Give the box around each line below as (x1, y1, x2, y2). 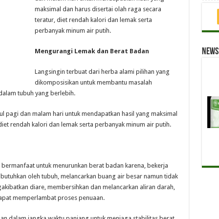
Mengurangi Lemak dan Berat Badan (34, 47, 149, 55)
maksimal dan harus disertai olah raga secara (34, 5, 161, 13)
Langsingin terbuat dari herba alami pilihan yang (34, 68, 170, 75)
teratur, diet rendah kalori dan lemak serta (34, 16, 152, 23)
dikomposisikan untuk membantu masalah (34, 79, 152, 86)
